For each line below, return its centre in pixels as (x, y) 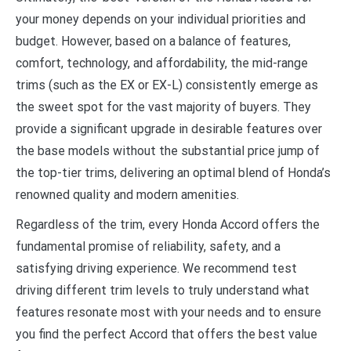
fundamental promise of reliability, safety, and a (148, 246)
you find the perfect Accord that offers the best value (166, 334)
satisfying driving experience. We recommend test (156, 268)
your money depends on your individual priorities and (161, 19)
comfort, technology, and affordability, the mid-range (162, 63)
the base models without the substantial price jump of (168, 150)
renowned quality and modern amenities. (127, 194)
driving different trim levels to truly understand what (163, 290)
